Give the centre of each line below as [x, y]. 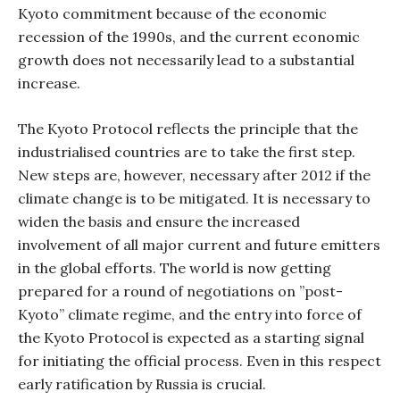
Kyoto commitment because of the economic [172, 13]
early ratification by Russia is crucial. [142, 384]
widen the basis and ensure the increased [159, 221]
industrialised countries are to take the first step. [187, 152]
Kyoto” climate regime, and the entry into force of [190, 314]
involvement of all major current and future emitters [199, 245]
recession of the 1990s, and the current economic [189, 37]
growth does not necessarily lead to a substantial [186, 60]
